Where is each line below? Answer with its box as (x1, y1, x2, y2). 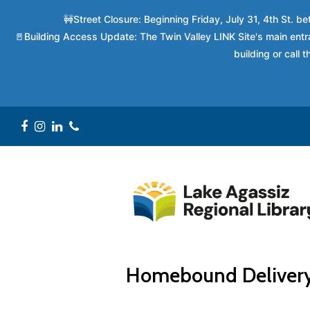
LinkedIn (62, 118, 107, 134)
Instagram (44, 118, 99, 134)
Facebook (27, 118, 80, 134)
